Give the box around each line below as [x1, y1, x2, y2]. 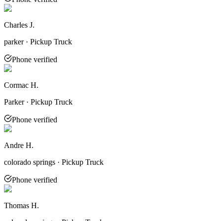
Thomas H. [4, 201, 39, 210]
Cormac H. [4, 80, 38, 89]
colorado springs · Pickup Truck [4, 157, 104, 166]
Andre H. [4, 141, 34, 149]
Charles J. [4, 20, 35, 29]
